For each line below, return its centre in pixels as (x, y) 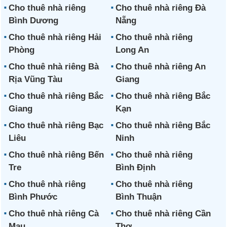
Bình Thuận (138, 197)
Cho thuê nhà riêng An (160, 66)
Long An (132, 50)
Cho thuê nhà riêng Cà (54, 213)
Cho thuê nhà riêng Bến (56, 155)
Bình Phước (33, 197)
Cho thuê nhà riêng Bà (54, 66)
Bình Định (135, 167)
